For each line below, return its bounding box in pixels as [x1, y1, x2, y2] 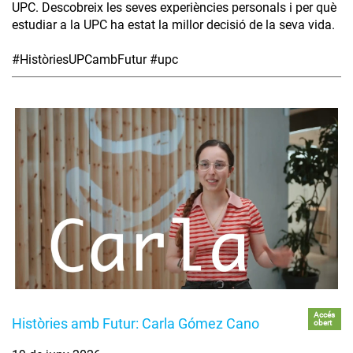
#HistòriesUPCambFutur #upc [12, 51, 178, 67]
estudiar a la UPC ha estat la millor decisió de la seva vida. [12, 17, 335, 32]
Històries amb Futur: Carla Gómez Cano [12, 315, 259, 333]
